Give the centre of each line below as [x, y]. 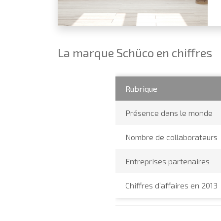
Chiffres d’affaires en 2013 [172, 185]
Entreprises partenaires [168, 161]
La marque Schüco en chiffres [135, 52]
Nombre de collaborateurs [172, 137]
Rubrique [142, 88]
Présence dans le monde [169, 112]
